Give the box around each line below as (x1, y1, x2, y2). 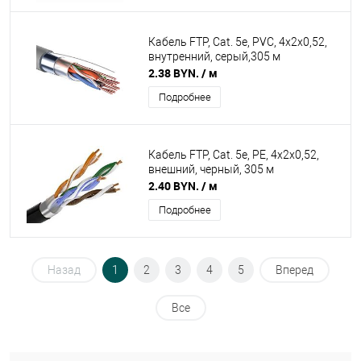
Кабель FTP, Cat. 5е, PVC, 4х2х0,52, (148, 35, 327, 49)
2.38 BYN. (148, 65, 201, 81)
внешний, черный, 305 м (148, 163, 274, 176)
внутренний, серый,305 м (148, 50, 280, 64)
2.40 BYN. (148, 178, 201, 193)
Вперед (276, 263, 313, 276)
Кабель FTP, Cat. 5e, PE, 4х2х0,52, (148, 148, 319, 162)
